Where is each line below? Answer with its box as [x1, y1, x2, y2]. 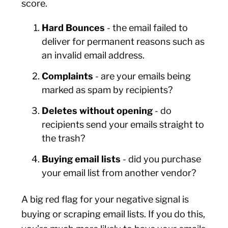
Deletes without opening [42, 105, 153, 116]
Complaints [42, 71, 96, 81]
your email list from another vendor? [42, 167, 196, 178]
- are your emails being [95, 71, 191, 81]
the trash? [42, 133, 85, 144]
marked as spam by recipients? [42, 84, 173, 95]
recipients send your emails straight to [42, 119, 205, 130]
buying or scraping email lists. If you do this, [21, 209, 206, 219]
